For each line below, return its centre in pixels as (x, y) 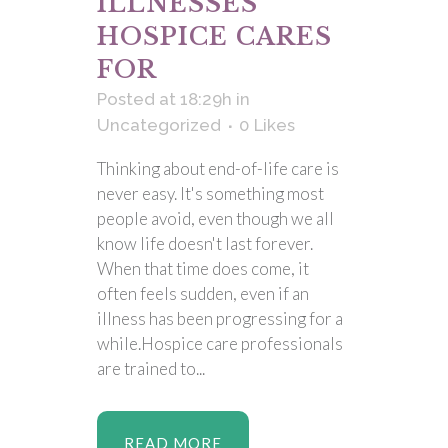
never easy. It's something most (210, 193)
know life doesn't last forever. (205, 243)
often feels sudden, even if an (203, 293)
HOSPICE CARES (214, 36)
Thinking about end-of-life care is (218, 168)
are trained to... (151, 368)
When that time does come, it (203, 268)
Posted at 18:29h (164, 99)
